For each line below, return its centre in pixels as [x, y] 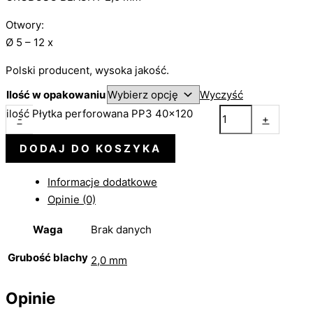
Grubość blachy [48, 257]
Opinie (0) [72, 199]
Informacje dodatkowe [102, 182]
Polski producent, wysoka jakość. [87, 71]
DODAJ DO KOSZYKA [90, 148]
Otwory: [25, 25]
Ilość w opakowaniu [56, 94]
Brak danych [121, 229]
